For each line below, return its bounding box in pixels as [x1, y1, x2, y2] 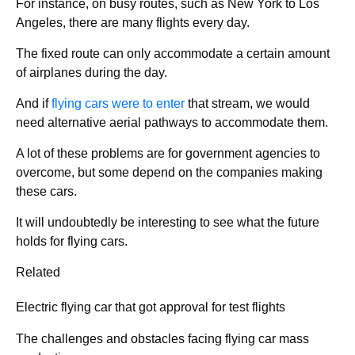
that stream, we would [185, 96, 310, 110]
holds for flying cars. [16, 234, 128, 248]
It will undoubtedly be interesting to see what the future [16, 215, 319, 229]
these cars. [16, 184, 77, 198]
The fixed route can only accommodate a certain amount [16, 46, 330, 60]
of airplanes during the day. [16, 65, 167, 79]
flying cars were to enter [52, 96, 185, 110]
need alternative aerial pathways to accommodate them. [16, 115, 328, 129]
